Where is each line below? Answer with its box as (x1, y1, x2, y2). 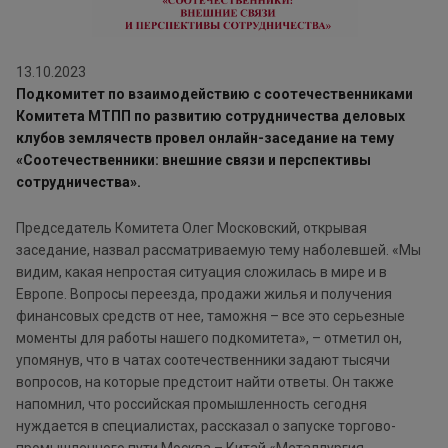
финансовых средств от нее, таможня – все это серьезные (16, 308, 405, 325)
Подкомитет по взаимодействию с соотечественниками (16, 86, 413, 103)
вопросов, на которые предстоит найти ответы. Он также (16, 374, 394, 391)
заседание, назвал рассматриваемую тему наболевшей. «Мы (16, 242, 421, 259)
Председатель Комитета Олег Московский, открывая (16, 220, 367, 237)
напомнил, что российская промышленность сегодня (16, 396, 367, 413)
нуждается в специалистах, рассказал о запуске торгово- (16, 418, 396, 435)
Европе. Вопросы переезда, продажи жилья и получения (16, 286, 392, 303)
